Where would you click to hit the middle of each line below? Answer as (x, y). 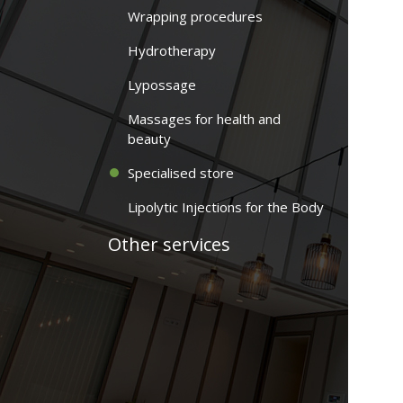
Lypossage (162, 85)
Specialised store (181, 173)
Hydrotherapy (172, 50)
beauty (149, 139)
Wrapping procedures (195, 16)
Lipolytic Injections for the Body (226, 207)
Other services (169, 244)
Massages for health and (204, 119)
